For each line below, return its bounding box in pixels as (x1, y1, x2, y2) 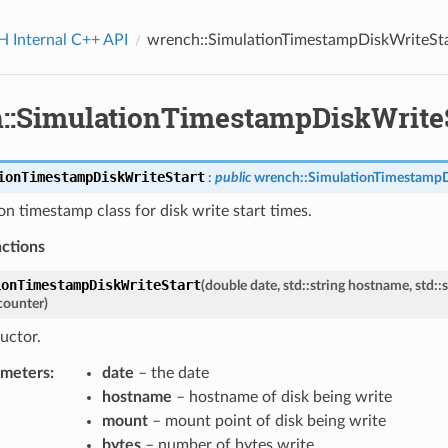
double (204, 277, 247, 293)
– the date (133, 364, 209, 381)
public (214, 169, 251, 185)
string (309, 277, 345, 293)
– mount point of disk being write (147, 412, 386, 429)
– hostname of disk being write (171, 388, 392, 405)
